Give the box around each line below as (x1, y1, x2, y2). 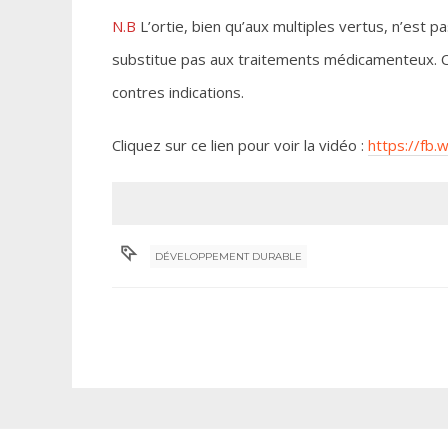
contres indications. (112, 82, 244, 102)
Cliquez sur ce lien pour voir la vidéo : (112, 135, 368, 155)
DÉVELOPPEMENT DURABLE (155, 250, 303, 263)
